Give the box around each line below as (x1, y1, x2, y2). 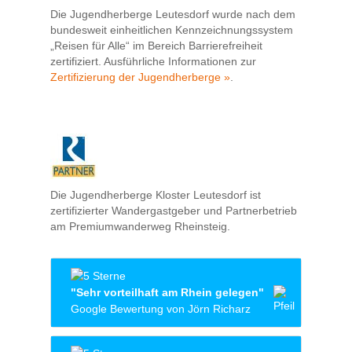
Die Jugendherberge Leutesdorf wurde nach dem (50, 8, 295, 21)
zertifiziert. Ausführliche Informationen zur (50, 55, 256, 68)
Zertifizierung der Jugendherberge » (50, 71, 230, 84)
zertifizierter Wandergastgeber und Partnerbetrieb (50, 204, 297, 218)
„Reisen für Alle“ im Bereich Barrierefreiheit (50, 39, 262, 53)
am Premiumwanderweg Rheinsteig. (50, 220, 230, 233)
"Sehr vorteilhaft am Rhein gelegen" (71, 286, 264, 299)
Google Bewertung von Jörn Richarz (71, 302, 251, 316)
